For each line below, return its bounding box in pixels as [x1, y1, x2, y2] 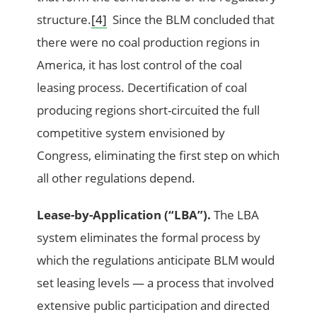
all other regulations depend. [37, 170, 196, 187]
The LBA [211, 207, 260, 224]
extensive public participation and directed [37, 297, 270, 314]
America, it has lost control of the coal [37, 57, 243, 74]
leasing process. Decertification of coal [37, 79, 248, 96]
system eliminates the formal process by [37, 229, 261, 246]
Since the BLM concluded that [107, 11, 275, 28]
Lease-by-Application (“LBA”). [37, 207, 212, 224]
